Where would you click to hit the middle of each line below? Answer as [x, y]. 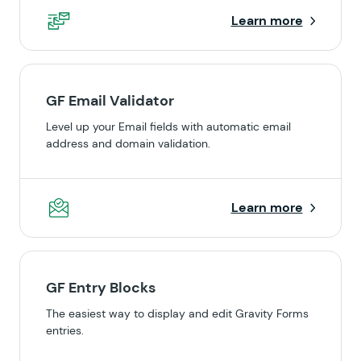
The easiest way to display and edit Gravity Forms [177, 313]
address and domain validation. [128, 143]
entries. [65, 330]
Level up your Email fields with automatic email [168, 127]
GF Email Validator [110, 101]
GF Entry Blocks [101, 288]
